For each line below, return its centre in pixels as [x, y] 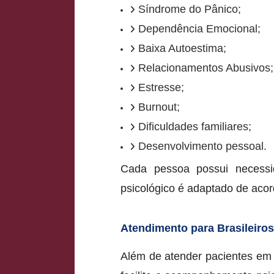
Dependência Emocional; [199, 28]
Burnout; [159, 107]
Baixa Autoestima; [182, 48]
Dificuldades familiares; [195, 126]
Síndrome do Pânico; [190, 9]
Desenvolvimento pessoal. [202, 146]
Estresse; [161, 87]
